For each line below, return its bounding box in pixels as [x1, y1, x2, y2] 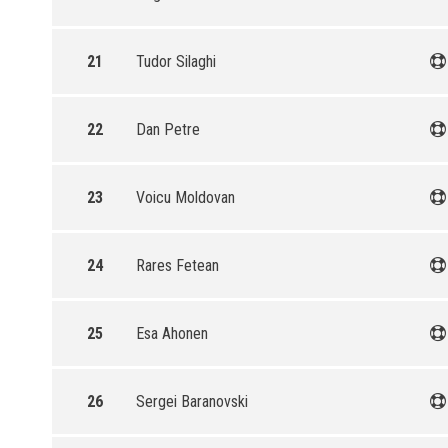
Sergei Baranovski [136, 392, 248, 411]
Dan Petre [136, 120, 200, 139]
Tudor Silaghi [136, 52, 216, 71]
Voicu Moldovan [136, 188, 235, 207]
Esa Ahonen [136, 324, 208, 343]
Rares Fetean [136, 256, 219, 275]
